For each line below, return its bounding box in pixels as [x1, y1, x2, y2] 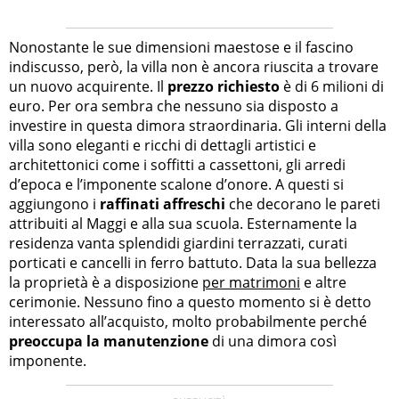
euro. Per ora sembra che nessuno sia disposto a [9, 95, 338, 116]
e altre [300, 272, 346, 292]
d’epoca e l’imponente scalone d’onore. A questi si [9, 174, 344, 194]
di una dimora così [208, 330, 337, 351]
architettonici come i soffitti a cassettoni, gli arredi [9, 154, 346, 175]
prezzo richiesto [167, 76, 280, 96]
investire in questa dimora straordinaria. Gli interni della [9, 115, 387, 135]
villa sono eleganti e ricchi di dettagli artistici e [9, 134, 316, 155]
